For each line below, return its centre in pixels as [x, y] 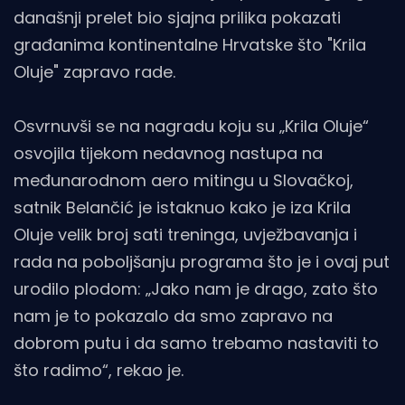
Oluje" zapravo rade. [94, 72]
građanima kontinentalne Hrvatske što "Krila [190, 45]
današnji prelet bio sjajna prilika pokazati [177, 18]
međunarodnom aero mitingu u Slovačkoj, [184, 181]
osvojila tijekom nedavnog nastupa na [168, 154]
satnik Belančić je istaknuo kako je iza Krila [182, 208]
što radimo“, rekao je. [99, 371]
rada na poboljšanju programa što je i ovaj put [202, 262]
